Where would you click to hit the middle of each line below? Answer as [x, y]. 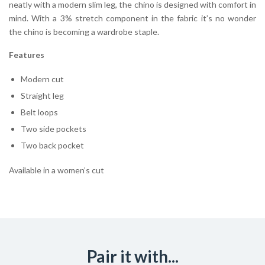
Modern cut [42, 79]
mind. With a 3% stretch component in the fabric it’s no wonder [132, 18]
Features [27, 55]
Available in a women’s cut [56, 170]
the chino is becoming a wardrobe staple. [84, 32]
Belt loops [39, 112]
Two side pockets [54, 129]
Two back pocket [52, 146]
